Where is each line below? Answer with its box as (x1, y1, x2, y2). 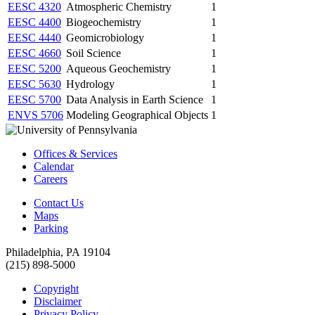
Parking (34, 221, 68, 234)
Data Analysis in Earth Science (66, 93, 203, 105)
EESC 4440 (8, 31, 61, 44)
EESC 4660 (8, 46, 61, 59)
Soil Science (66, 46, 121, 59)
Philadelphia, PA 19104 (6, 245, 110, 258)
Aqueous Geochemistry (66, 62, 171, 75)
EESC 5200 (8, 62, 61, 75)
